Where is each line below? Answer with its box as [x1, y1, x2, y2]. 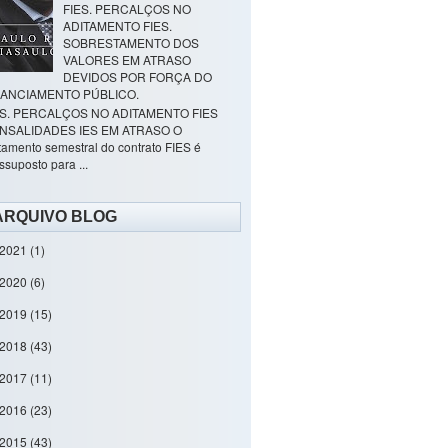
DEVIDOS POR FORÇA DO [62, 67, 212, 85]
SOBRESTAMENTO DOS [62, 33, 199, 51]
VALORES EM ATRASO [62, 50, 191, 68]
